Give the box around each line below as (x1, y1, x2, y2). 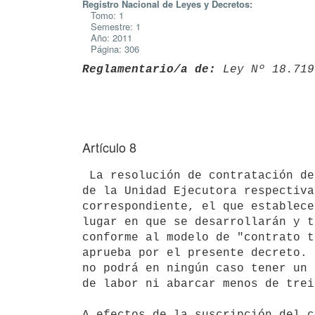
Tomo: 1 (82, 8, 124, 22)
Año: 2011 (82, 31, 132, 44)
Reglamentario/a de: (82, 63, 216, 76)
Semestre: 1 (82, 20, 141, 33)
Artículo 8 (82, 138, 136, 156)
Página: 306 (82, 42, 139, 56)
